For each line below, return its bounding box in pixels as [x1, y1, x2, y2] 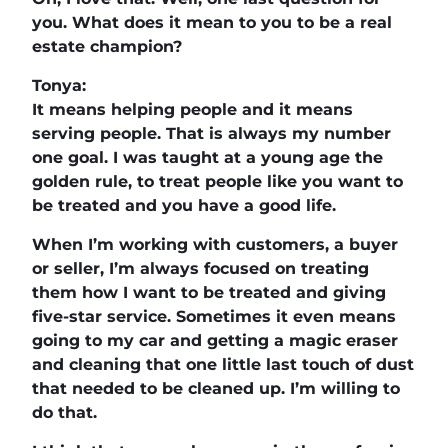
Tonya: [32, 75, 86, 95]
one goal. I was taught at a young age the [32, 147, 383, 167]
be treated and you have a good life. [32, 195, 336, 215]
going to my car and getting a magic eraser [32, 330, 398, 350]
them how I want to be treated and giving [32, 282, 386, 302]
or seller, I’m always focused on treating [32, 258, 369, 278]
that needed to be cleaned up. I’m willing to [32, 378, 400, 398]
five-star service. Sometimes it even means [32, 306, 396, 326]
